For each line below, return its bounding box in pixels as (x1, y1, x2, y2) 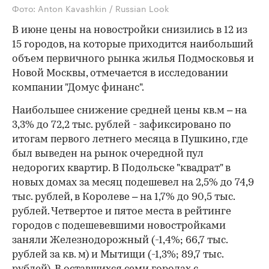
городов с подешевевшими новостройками (12, 221, 226, 232)
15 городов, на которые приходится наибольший (12, 40, 253, 50)
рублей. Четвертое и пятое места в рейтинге (12, 207, 231, 217)
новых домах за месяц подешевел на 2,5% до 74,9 (12, 178, 254, 189)
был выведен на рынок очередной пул (12, 149, 204, 160)
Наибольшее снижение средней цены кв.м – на (12, 106, 247, 116)
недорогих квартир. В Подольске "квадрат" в (12, 163, 231, 174)
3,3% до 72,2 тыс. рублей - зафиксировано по (12, 120, 231, 131)
